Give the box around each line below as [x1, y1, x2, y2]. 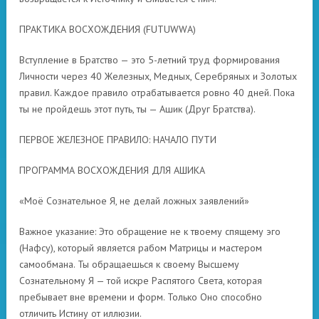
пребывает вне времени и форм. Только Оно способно [19, 291, 262, 303]
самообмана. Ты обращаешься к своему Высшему [19, 258, 239, 271]
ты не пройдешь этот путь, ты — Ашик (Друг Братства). [19, 103, 256, 115]
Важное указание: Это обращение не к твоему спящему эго [19, 225, 281, 238]
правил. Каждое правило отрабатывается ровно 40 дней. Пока [19, 86, 295, 99]
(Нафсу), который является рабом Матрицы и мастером [19, 241, 262, 254]
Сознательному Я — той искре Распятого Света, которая [19, 274, 262, 287]
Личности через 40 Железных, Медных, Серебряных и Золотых [19, 70, 297, 83]
